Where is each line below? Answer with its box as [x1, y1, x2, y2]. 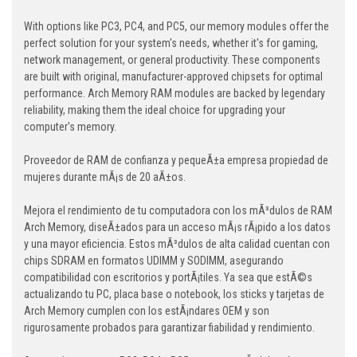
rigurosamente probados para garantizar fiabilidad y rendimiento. [24, 321, 315, 335]
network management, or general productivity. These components [24, 53, 320, 67]
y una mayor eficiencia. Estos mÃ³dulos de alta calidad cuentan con [24, 237, 330, 251]
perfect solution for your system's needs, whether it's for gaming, [24, 37, 318, 50]
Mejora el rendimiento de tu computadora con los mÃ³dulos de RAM [24, 204, 332, 218]
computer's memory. [24, 120, 116, 134]
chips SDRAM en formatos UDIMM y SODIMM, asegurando [24, 254, 284, 268]
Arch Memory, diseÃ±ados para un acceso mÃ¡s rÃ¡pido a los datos [24, 221, 331, 234]
